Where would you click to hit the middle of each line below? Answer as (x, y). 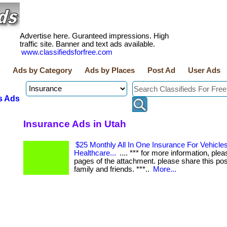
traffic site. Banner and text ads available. (87, 44)
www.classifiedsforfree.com (67, 52)
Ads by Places (110, 70)
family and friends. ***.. (113, 169)
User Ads (204, 70)
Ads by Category (42, 70)
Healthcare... (95, 153)
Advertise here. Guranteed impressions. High (94, 36)
